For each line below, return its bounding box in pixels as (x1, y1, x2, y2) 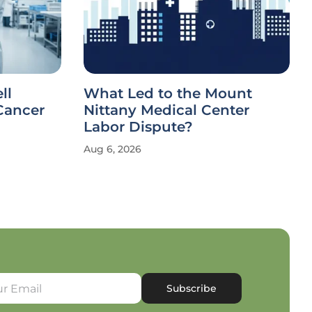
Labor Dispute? (84, 118, 193, 135)
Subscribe (166, 281, 217, 295)
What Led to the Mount (84, 85, 252, 102)
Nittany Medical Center (84, 102, 249, 118)
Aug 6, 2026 (84, 143, 141, 155)
